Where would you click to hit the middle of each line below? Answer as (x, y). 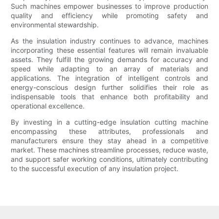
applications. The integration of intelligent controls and (109, 78)
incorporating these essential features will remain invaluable (109, 50)
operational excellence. (48, 106)
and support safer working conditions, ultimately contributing (109, 159)
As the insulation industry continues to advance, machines (109, 41)
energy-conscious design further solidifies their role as (109, 88)
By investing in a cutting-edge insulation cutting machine (109, 122)
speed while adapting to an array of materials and (109, 69)
